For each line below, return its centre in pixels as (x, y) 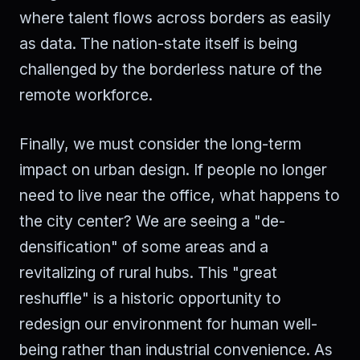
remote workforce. (86, 94)
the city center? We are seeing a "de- (152, 221)
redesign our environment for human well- (168, 323)
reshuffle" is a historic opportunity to (150, 298)
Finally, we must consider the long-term (160, 143)
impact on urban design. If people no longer (173, 169)
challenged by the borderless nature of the (171, 69)
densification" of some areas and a (144, 246)
